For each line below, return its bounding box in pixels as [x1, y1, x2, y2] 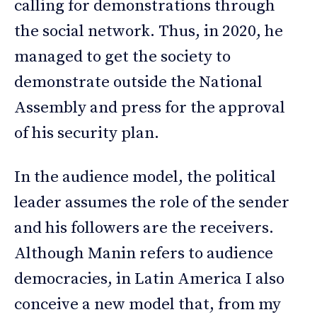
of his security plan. [14, 123, 159, 144]
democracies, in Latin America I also [14, 269, 284, 290]
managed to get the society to [14, 47, 231, 68]
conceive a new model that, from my [14, 294, 281, 316]
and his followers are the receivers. [14, 218, 274, 239]
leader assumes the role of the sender [14, 192, 289, 214]
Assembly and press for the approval [14, 98, 285, 119]
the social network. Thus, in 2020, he [14, 21, 283, 42]
